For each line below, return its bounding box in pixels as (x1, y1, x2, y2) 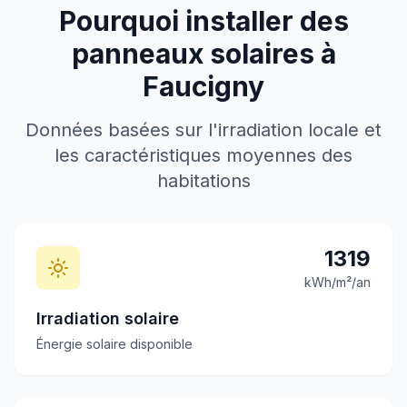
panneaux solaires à (71, 37, 336, 70)
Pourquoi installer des (58, 5, 349, 37)
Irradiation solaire (36, 309, 179, 328)
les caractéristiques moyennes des (55, 144, 352, 166)
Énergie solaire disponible (36, 336, 193, 352)
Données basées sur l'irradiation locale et (25, 119, 382, 141)
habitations (156, 170, 251, 192)
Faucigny (143, 70, 264, 103)
